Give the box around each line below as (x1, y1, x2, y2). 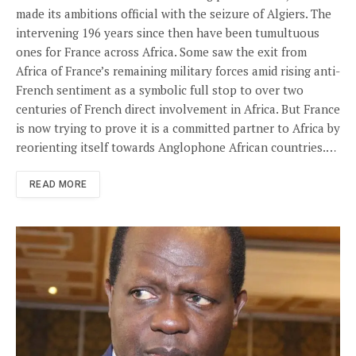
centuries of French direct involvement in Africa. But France (16, 101, 340, 118)
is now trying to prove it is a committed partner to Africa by (16, 120, 340, 137)
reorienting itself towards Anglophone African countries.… (16, 139, 336, 156)
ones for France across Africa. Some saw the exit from (16, 44, 307, 60)
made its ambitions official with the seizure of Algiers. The (16, 6, 331, 22)
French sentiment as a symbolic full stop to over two (16, 82, 304, 99)
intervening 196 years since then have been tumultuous (16, 25, 319, 41)
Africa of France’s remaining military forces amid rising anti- (16, 63, 340, 79)
